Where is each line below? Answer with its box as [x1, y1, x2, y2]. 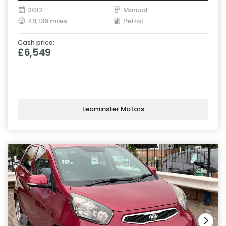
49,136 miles [28, 16, 67, 26]
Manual [123, 5, 147, 15]
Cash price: [18, 38, 54, 47]
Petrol [123, 16, 143, 26]
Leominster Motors [82, 104, 144, 115]
